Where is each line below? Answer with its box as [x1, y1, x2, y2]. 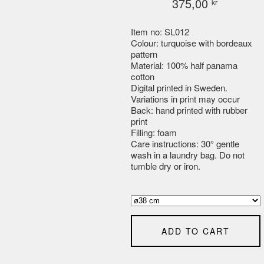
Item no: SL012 [131, 25, 189, 38]
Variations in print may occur [131, 93, 240, 105]
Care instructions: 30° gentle [131, 137, 239, 150]
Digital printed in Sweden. [131, 81, 227, 94]
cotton [131, 70, 154, 82]
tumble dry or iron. [131, 160, 200, 172]
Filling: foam [131, 126, 177, 138]
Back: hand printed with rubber [131, 104, 247, 116]
